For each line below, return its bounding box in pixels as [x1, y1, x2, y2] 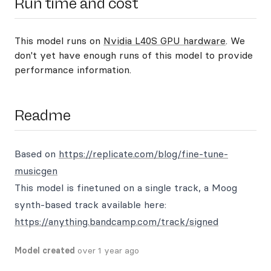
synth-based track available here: [15, 198, 166, 211]
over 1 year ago [77, 245, 139, 256]
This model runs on [15, 34, 103, 47]
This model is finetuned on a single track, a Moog [15, 181, 237, 194]
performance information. [15, 64, 131, 76]
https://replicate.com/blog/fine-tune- [59, 148, 228, 160]
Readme [15, 106, 71, 124]
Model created [15, 245, 75, 256]
